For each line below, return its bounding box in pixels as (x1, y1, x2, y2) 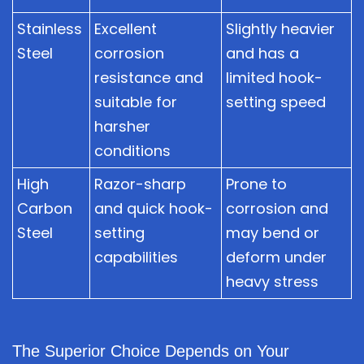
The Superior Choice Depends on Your (12, 341, 289, 360)
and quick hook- (94, 197, 213, 219)
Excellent (94, 18, 157, 39)
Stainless (17, 18, 82, 39)
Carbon (17, 197, 72, 219)
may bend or (226, 222, 319, 243)
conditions (94, 140, 171, 161)
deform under (226, 246, 327, 267)
